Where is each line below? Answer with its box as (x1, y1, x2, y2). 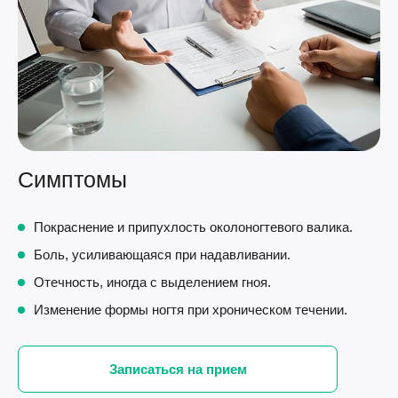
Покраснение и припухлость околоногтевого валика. (34, 219, 353, 235)
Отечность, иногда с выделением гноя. (34, 274, 271, 290)
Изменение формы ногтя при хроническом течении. (34, 301, 347, 317)
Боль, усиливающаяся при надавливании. (34, 246, 291, 262)
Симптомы (18, 166, 127, 192)
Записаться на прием (108, 361, 247, 377)
